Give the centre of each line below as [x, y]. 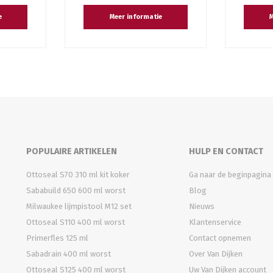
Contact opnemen [220, 238]
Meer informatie [136, 17]
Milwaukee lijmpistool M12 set [79, 206]
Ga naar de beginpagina [230, 174]
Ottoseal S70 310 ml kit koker [78, 174]
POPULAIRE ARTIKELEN [71, 151]
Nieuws [201, 206]
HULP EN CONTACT [226, 151]
